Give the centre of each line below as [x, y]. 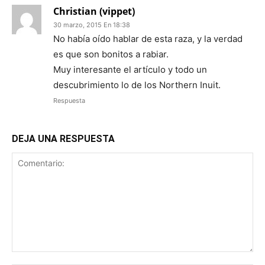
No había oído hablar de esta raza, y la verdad [148, 39]
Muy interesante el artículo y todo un [130, 70]
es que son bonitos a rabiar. [111, 54]
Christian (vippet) [94, 12]
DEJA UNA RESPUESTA [63, 139]
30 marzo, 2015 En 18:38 [92, 25]
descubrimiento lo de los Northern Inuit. [137, 85]
